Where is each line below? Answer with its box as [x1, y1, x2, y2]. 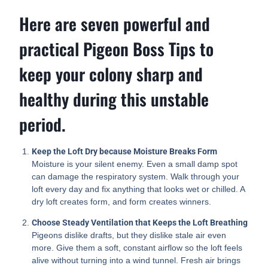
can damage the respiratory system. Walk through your [32, 172, 240, 182]
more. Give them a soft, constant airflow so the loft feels [32, 243, 243, 253]
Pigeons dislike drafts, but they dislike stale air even [32, 230, 227, 240]
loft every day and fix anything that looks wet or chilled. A [32, 184, 245, 194]
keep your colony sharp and [19, 62, 203, 87]
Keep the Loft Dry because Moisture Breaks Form [32, 147, 218, 157]
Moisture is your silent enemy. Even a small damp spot [32, 159, 238, 169]
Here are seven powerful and [19, 11, 211, 36]
